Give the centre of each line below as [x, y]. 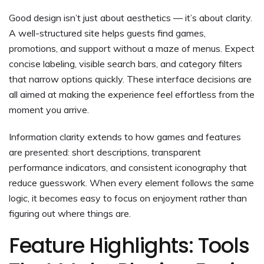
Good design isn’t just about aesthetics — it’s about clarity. [131, 17]
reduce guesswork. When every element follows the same [131, 182]
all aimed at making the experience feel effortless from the [132, 94]
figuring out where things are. [70, 213]
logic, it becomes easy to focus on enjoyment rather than [128, 198]
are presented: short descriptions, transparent [105, 152]
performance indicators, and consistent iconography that [128, 167]
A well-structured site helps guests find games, [107, 33]
